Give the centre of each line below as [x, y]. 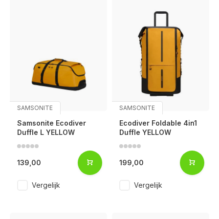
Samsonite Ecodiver [52, 123]
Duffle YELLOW [145, 132]
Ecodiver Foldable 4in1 [158, 123]
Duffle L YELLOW [46, 132]
